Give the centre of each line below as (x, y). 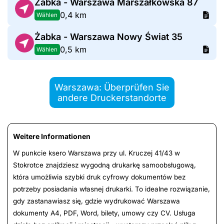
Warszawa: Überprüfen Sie (112, 87)
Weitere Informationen (52, 136)
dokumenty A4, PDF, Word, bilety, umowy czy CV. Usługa (104, 213)
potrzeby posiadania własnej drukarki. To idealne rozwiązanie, (111, 189)
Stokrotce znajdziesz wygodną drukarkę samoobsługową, (104, 165)
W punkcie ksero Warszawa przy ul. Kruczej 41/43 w (96, 153)
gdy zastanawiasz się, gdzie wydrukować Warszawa (96, 201)
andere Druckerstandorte (112, 98)
